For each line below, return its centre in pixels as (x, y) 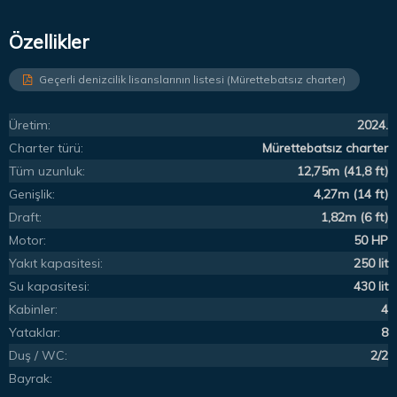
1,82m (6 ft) (354, 218)
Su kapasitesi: (49, 287)
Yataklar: (35, 333)
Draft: (25, 218)
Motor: (27, 241)
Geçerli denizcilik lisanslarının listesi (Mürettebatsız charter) (192, 80)
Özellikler (49, 41)
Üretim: (30, 125)
